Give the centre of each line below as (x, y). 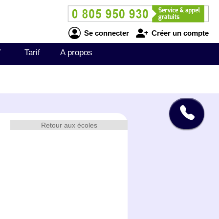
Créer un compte (179, 33)
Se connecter (105, 33)
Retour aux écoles (69, 125)
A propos (76, 53)
